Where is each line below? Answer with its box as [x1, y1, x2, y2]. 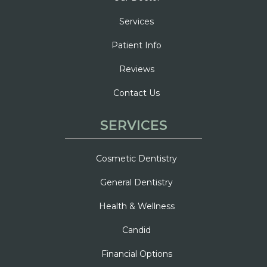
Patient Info [111, 39, 162, 51]
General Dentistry [100, 176, 173, 188]
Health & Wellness [98, 200, 175, 212]
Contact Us [113, 87, 160, 98]
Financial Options [101, 248, 172, 259]
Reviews [119, 63, 154, 74]
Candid [122, 224, 151, 235]
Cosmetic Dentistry [96, 153, 177, 164]
